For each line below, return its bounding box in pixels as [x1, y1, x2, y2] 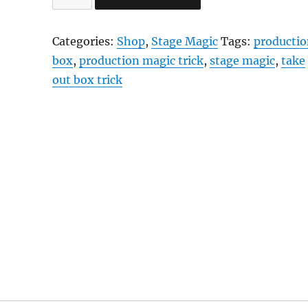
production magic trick [79, 54, 204, 68]
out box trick [52, 73, 123, 87]
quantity [52, 41, 99, 55]
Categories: [52, 34, 118, 49]
